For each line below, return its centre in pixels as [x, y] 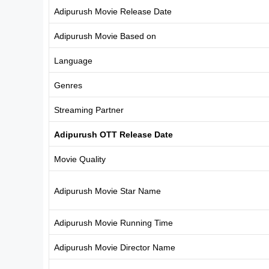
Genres [68, 85]
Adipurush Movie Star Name [107, 191]
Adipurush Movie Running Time [113, 222]
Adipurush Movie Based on [105, 36]
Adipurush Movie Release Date [113, 11]
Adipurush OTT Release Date [113, 134]
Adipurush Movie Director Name [115, 247]
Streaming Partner [89, 110]
